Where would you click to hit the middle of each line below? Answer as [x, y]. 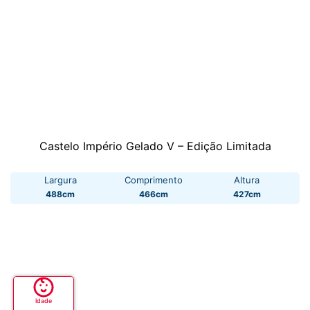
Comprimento [153, 180]
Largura [60, 180]
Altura [247, 180]
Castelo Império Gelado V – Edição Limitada [155, 146]
